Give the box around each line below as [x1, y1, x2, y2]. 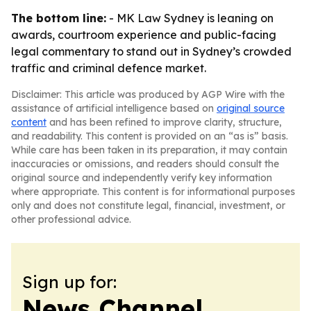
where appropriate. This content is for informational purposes [11, 185, 295, 198]
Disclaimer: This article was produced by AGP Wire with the [11, 88, 285, 101]
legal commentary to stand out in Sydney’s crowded [11, 44, 292, 58]
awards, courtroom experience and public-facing [11, 28, 276, 42]
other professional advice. [11, 213, 131, 226]
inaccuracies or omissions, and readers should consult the [11, 158, 279, 170]
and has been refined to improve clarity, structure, [47, 116, 282, 128]
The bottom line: [11, 11, 106, 25]
